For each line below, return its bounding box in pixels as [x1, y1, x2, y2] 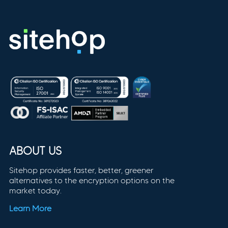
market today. [9, 185, 62, 195]
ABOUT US [9, 144, 62, 158]
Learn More [9, 203, 51, 213]
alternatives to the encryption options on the [9, 175, 175, 185]
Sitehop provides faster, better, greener [9, 165, 153, 175]
